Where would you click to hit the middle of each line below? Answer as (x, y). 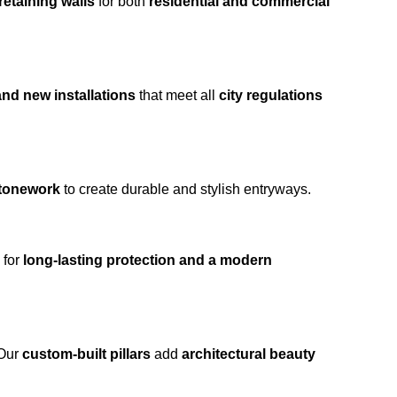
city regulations (271, 95)
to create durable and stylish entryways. (186, 189)
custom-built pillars (86, 354)
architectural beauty (249, 354)
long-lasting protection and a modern (148, 260)
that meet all (177, 95)
